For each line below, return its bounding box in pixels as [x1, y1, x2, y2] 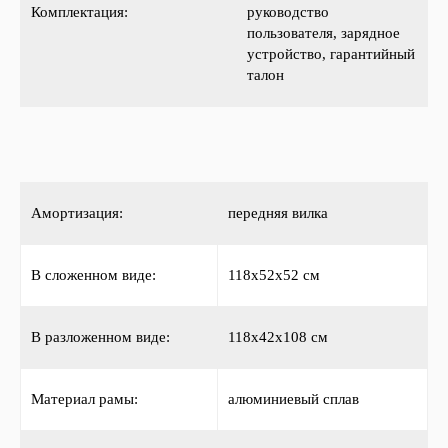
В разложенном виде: [31, 329, 170, 345]
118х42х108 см [228, 329, 328, 345]
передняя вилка [228, 205, 328, 221]
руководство [247, 4, 329, 20]
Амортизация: [31, 205, 123, 221]
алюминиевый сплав [228, 391, 359, 407]
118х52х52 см [228, 267, 320, 283]
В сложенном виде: [31, 267, 156, 283]
